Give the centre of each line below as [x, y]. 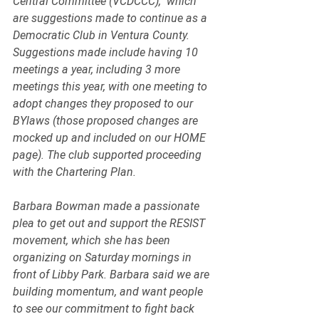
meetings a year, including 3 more [98, 69]
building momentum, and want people [109, 292]
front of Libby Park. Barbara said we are [113, 274]
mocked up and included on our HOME [111, 138]
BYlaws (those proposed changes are [107, 121]
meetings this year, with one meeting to [111, 87]
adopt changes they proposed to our [104, 104]
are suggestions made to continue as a [111, 18]
